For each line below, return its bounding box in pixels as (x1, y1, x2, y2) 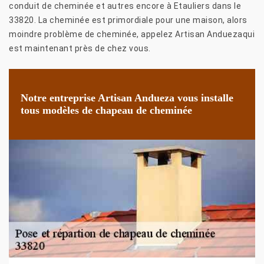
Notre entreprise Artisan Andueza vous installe (21, 91, 233, 104)
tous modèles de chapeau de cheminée (21, 104, 192, 116)
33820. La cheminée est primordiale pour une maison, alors (9, 15, 247, 25)
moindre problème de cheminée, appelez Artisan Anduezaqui (9, 29, 255, 39)
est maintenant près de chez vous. (9, 43, 151, 53)
